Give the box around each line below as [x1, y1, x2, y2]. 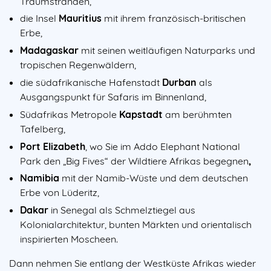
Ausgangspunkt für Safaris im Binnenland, [20, 90, 206, 103]
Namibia [20, 172, 59, 184]
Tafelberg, [20, 122, 65, 135]
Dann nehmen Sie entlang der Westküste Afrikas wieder [9, 257, 256, 270]
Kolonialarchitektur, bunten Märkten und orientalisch [20, 218, 252, 231]
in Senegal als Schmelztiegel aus [48, 204, 195, 217]
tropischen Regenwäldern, [20, 59, 136, 71]
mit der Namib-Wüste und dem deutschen [59, 172, 248, 184]
